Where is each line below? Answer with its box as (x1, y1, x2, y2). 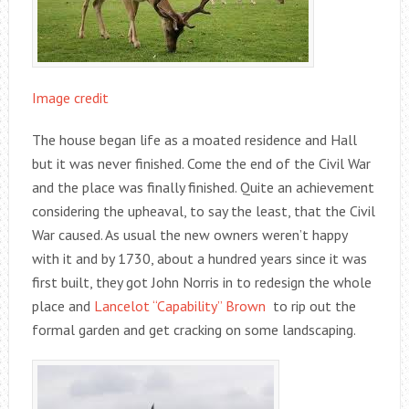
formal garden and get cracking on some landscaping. (31, 320, 356, 339)
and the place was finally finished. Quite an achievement (31, 178, 374, 196)
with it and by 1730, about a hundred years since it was (31, 249, 367, 267)
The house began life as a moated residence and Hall (31, 131, 357, 149)
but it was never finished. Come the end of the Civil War (31, 154, 371, 173)
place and (31, 297, 90, 315)
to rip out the (265, 297, 356, 315)
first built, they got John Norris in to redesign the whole (31, 273, 372, 291)
